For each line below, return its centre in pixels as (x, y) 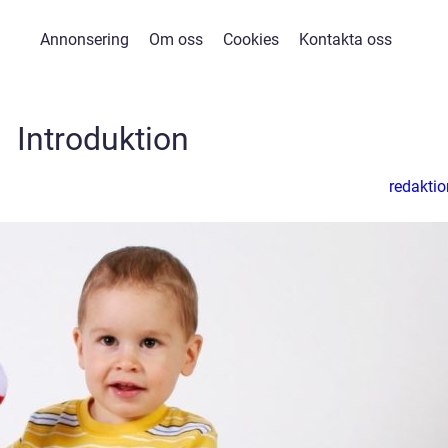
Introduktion (103, 139)
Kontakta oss (345, 39)
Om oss (176, 39)
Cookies (251, 39)
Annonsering (84, 39)
